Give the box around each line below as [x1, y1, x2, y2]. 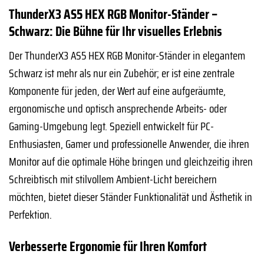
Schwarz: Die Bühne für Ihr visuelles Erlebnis [9, 20, 222, 42]
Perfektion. [9, 206, 52, 224]
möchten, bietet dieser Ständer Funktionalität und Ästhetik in [9, 188, 252, 206]
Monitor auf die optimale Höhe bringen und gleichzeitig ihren [9, 153, 253, 171]
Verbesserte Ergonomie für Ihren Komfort [9, 236, 207, 258]
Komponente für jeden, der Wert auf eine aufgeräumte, [9, 82, 226, 100]
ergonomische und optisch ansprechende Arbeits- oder [9, 100, 227, 118]
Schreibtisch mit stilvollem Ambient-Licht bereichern [9, 170, 217, 189]
